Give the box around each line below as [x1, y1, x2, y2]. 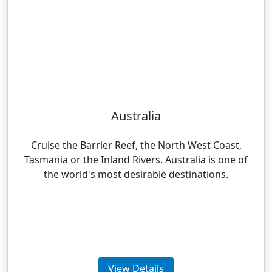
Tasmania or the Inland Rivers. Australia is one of [24, 153, 248, 166]
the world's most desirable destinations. [44, 168, 228, 181]
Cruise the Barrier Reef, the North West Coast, [30, 138, 242, 152]
